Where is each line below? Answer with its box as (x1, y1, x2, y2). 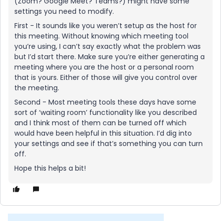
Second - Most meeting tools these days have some (14, 97, 196, 107)
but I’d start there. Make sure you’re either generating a (14, 52, 205, 62)
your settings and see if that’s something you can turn (14, 139, 203, 148)
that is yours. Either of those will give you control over (14, 73, 197, 82)
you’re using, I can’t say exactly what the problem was (14, 41, 201, 51)
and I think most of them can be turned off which (14, 118, 186, 128)
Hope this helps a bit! (14, 163, 86, 173)
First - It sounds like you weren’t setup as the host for (14, 21, 197, 31)
